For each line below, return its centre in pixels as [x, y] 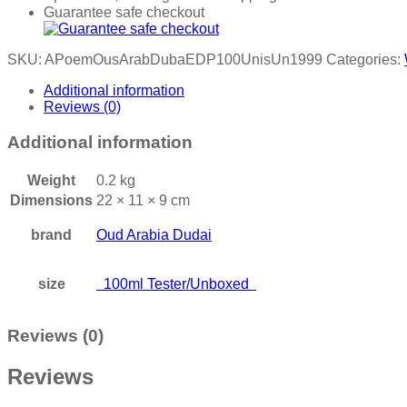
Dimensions [51, 200]
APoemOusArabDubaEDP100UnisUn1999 [184, 60]
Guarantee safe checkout [124, 13]
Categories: [365, 60]
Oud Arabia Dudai [154, 234]
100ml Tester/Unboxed [176, 283]
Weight [51, 180]
